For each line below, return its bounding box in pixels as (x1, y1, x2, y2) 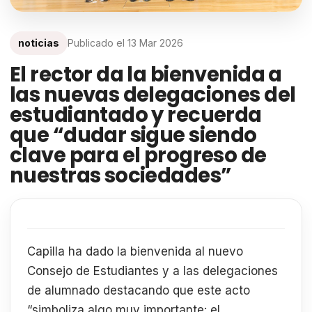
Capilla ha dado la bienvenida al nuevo (27, 244, 243, 258)
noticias (18, 36, 59, 49)
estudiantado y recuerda (10, 100, 262, 129)
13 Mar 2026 (127, 36, 183, 49)
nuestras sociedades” (10, 161, 232, 189)
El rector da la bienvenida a (10, 60, 282, 88)
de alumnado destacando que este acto (27, 283, 250, 297)
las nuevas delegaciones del (10, 80, 296, 109)
